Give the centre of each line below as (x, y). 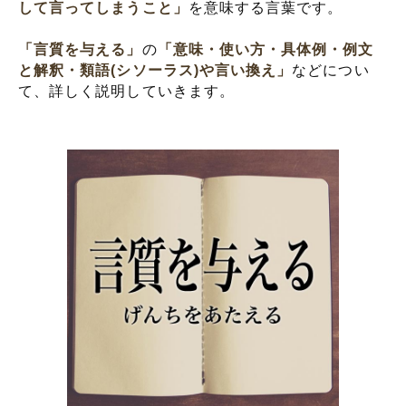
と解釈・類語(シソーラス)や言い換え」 (155, 70)
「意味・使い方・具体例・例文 (266, 49)
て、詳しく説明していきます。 (126, 91)
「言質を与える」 (80, 49)
